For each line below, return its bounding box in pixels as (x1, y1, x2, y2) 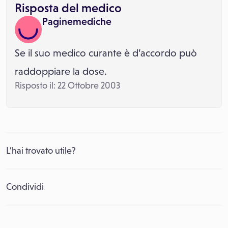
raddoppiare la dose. (15, 66, 107, 77)
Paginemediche (42, 16, 111, 27)
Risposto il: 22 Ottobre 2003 (15, 80, 120, 91)
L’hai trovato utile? (6, 146, 76, 156)
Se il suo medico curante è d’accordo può (15, 47, 197, 59)
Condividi (6, 182, 44, 192)
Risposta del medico (15, 1, 122, 15)
